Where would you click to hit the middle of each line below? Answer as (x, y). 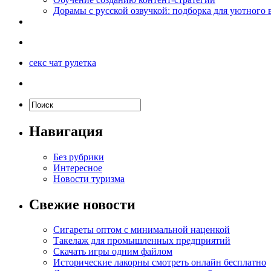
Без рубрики (79, 157)
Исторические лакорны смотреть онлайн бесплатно (160, 263)
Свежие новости (82, 204)
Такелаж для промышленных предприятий (142, 241)
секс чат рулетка (63, 62)
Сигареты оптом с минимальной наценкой (142, 230)
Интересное (78, 168)
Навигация (66, 131)
